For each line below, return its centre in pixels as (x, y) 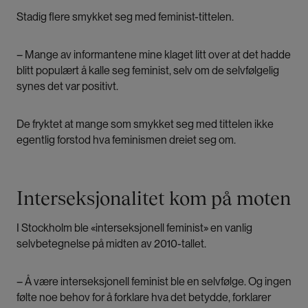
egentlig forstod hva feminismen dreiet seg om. (127, 140)
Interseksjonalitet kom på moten (154, 198)
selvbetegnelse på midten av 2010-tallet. (112, 244)
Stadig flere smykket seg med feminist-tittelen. (126, 17)
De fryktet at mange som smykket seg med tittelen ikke (145, 124)
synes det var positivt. (68, 87)
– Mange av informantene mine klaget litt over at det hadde (154, 55)
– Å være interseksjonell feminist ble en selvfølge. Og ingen (154, 282)
